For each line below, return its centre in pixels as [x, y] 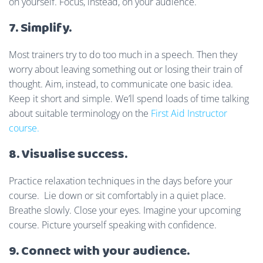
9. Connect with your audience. [99, 251]
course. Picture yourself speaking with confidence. [113, 225]
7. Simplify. [40, 28]
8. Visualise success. [68, 154]
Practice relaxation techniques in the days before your [121, 181]
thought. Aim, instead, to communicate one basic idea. [121, 84]
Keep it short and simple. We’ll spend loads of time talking [129, 98]
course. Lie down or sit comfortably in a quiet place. [117, 195]
